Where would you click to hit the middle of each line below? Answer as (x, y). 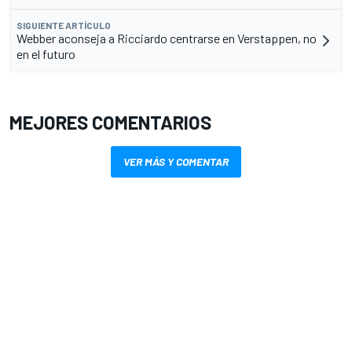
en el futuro (46, 54)
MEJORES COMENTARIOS (110, 123)
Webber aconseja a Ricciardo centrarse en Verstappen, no (167, 38)
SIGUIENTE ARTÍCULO (64, 26)
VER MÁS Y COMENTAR (176, 162)
